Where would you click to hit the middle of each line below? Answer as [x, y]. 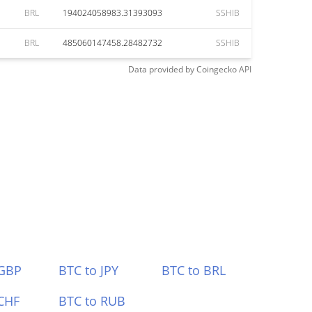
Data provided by [161, 69]
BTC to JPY [88, 270]
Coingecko [217, 69]
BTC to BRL [194, 270]
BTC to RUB [92, 301]
